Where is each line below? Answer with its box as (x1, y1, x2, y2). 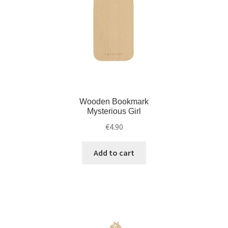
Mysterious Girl (87, 107, 141, 116)
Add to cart (94, 148, 134, 158)
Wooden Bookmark (79, 97, 149, 106)
